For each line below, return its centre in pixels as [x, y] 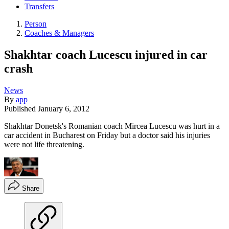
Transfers [39, 7]
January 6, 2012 [64, 108]
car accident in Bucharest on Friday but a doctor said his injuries [107, 135]
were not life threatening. [44, 144]
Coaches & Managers [59, 33]
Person [36, 24]
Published [21, 108]
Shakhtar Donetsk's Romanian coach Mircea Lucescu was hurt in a [112, 126]
